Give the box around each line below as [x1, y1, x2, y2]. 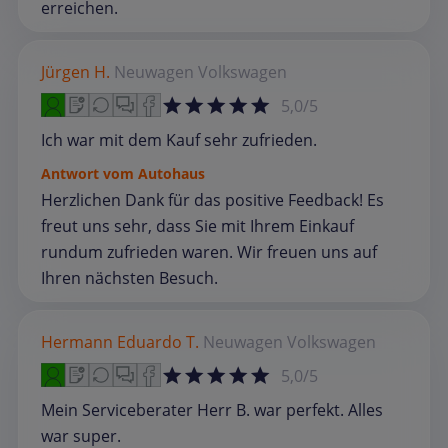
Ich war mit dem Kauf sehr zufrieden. [41, 129, 317, 152]
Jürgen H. [41, 61, 110, 84]
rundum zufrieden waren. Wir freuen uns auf [41, 241, 377, 264]
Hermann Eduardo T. [41, 331, 199, 354]
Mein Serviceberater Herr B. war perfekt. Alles [41, 399, 383, 422]
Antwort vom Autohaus [41, 164, 205, 184]
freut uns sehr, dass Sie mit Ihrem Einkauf [41, 215, 354, 238]
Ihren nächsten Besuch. [41, 267, 218, 290]
